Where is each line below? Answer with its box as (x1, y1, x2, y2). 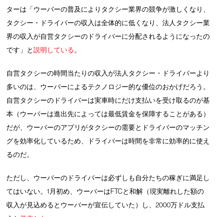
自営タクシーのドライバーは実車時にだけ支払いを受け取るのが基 (6, 96, 210, 104)
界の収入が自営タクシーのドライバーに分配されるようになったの (6, 32, 210, 40)
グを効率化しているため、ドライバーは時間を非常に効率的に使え (6, 137, 210, 145)
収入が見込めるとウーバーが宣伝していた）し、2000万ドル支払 (6, 201, 205, 209)
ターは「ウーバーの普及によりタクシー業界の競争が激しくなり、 (6, 5, 210, 13)
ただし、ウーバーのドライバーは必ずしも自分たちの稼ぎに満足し (6, 173, 210, 182)
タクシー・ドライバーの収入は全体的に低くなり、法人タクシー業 (6, 18, 210, 27)
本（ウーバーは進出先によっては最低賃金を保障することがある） (6, 109, 210, 118)
